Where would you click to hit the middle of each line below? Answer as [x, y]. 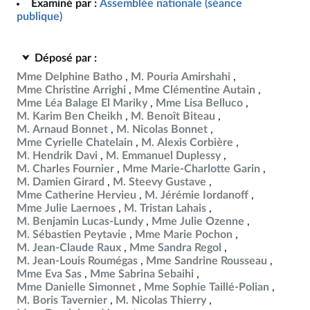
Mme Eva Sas [49, 274]
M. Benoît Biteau [173, 116]
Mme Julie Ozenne [198, 221]
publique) [39, 17]
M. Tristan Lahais [165, 208]
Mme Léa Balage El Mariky [82, 103]
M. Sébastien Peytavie [72, 235]
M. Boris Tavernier [62, 300]
